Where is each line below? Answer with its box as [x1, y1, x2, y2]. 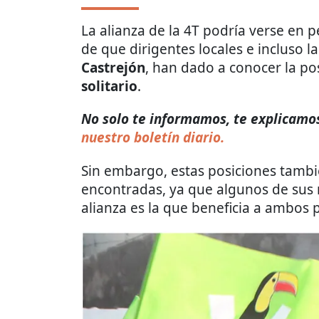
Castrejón [81, 58, 145, 77]
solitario [81, 76, 137, 95]
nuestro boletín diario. [81, 127, 224, 147]
